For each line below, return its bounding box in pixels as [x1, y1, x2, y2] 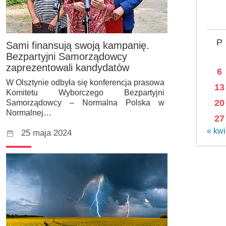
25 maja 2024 [21, 128, 72, 138]
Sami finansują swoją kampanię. [6, 40, 149, 51]
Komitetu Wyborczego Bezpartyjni [6, 88, 164, 97]
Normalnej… [6, 108, 51, 118]
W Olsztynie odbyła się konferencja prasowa [6, 78, 164, 87]
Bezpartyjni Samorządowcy [6, 51, 127, 63]
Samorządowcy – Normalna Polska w [6, 98, 164, 107]
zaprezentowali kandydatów [6, 62, 129, 74]
